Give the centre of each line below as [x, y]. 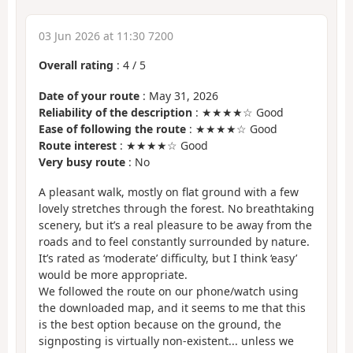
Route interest [78, 145]
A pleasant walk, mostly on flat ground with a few [169, 192]
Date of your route [89, 95]
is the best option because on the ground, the [160, 325]
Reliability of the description [115, 112]
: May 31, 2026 [179, 95]
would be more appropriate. [113, 275]
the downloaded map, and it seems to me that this [172, 308]
